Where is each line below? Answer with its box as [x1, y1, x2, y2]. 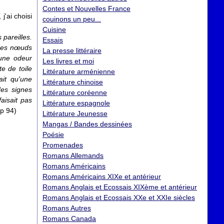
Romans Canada [42, 214, 96, 222]
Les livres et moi [42, 57, 94, 65]
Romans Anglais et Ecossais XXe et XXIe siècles [42, 193, 195, 201]
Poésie [42, 130, 64, 138]
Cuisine [42, 25, 66, 33]
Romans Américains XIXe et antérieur [42, 172, 161, 180]
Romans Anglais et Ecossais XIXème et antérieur [42, 183, 197, 191]
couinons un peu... [42, 15, 101, 23]
